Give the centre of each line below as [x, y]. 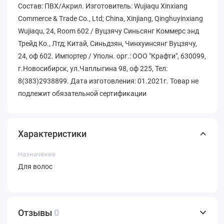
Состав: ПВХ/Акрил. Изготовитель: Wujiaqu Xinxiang [103, 6]
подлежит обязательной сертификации [82, 93]
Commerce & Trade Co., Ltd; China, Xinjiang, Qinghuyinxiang [110, 18]
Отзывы [36, 212]
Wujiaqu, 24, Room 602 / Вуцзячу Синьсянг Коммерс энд [108, 31]
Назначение [37, 154]
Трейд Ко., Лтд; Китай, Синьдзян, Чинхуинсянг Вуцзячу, [107, 43]
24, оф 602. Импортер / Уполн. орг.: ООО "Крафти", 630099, [112, 56]
